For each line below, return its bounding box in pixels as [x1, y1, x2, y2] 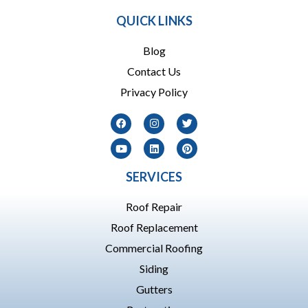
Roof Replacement [110, 220, 198, 234]
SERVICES [126, 168, 182, 184]
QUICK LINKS [115, 12, 192, 28]
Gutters [135, 282, 173, 296]
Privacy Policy [120, 85, 188, 98]
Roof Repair [126, 199, 182, 213]
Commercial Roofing [105, 241, 203, 254]
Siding [140, 261, 168, 275]
